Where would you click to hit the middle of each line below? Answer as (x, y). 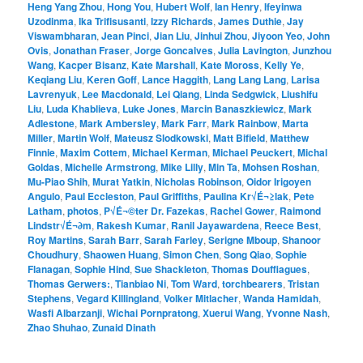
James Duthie (250, 21)
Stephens (50, 298)
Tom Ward (194, 283)
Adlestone (51, 123)
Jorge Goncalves (174, 50)
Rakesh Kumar (132, 225)
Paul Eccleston (100, 196)
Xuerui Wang (232, 312)
